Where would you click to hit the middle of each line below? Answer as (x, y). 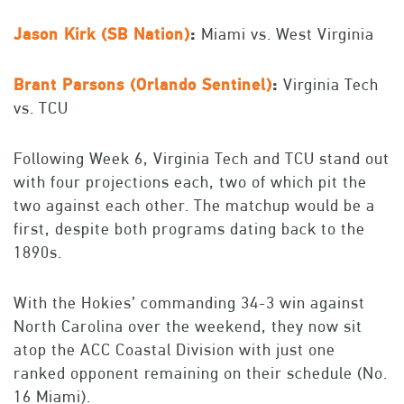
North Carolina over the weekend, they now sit (188, 326)
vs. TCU (41, 108)
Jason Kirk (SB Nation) (102, 34)
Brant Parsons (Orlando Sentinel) (143, 85)
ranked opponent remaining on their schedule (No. (201, 373)
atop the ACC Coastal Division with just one (174, 350)
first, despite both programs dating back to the (189, 229)
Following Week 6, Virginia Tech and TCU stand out (202, 159)
